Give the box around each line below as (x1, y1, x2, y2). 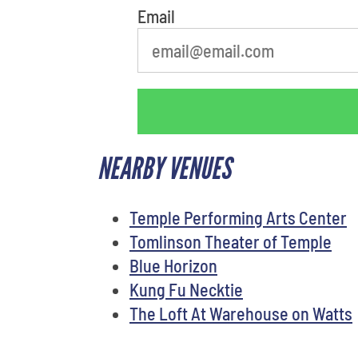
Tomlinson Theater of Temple (129, 230, 332, 252)
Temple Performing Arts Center (129, 206, 347, 228)
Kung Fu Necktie (129, 278, 243, 300)
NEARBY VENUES (97, 150, 231, 187)
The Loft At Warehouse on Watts (129, 302, 352, 324)
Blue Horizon (129, 254, 217, 276)
